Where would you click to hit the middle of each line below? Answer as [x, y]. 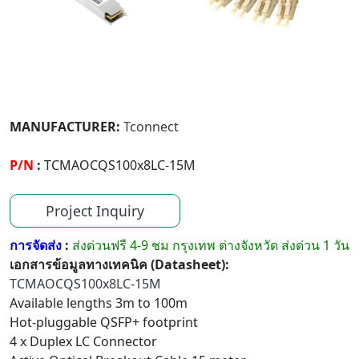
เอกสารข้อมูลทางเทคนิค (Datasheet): [119, 264]
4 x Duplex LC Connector [83, 341]
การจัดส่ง [37, 245]
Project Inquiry [95, 211]
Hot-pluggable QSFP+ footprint [104, 322]
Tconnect [151, 127]
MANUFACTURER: [65, 127]
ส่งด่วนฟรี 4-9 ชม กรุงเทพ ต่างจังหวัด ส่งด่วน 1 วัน [211, 245]
